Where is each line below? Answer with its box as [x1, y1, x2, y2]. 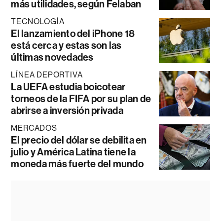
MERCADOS [11, 123, 57, 133]
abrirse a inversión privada [11, 104, 123, 116]
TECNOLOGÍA [11, 16, 65, 26]
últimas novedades [11, 51, 94, 63]
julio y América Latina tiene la [11, 146, 136, 158]
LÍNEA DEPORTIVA [11, 70, 83, 79]
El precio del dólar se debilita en [11, 134, 147, 146]
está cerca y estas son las [11, 39, 122, 51]
